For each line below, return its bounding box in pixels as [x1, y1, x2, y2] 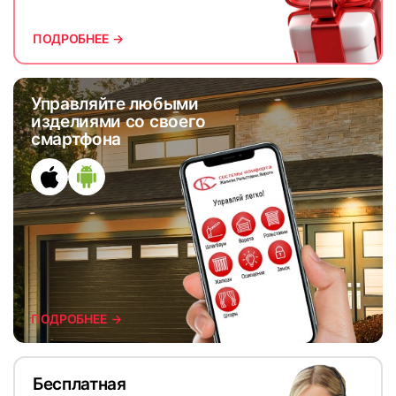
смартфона [31, 129, 122, 150]
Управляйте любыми [31, 94, 199, 115]
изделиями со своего [31, 111, 206, 133]
